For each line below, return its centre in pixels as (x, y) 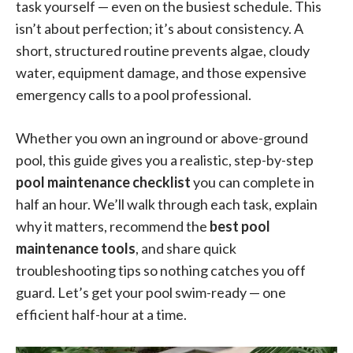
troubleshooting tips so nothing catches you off (161, 270)
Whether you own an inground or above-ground (162, 138)
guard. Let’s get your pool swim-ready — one (151, 292)
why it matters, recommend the (113, 226)
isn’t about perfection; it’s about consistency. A (160, 28)
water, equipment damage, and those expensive (161, 72)
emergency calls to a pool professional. (134, 95)
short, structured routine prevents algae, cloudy (163, 50)
